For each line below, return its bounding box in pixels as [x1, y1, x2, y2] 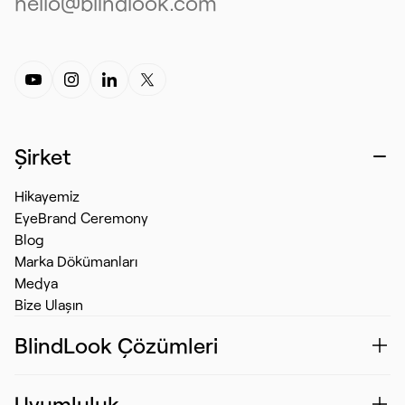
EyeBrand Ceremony [14, 208, 148, 226]
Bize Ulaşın [14, 295, 83, 313]
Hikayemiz [14, 186, 80, 204]
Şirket [14, 142, 71, 169]
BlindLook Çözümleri [14, 331, 218, 358]
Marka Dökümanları [14, 251, 137, 269]
